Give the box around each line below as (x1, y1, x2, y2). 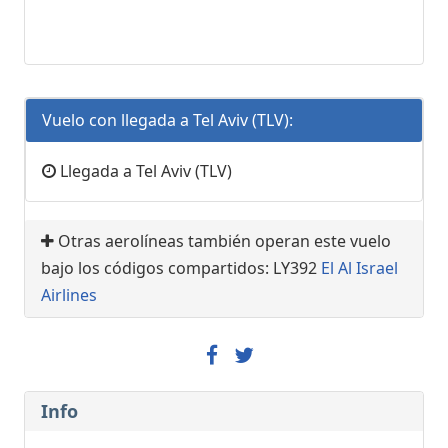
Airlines (41, 283, 97, 306)
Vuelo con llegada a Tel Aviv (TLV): (42, 108, 293, 131)
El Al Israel (321, 256, 398, 279)
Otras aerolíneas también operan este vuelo (54, 229, 391, 252)
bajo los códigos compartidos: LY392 (41, 256, 321, 279)
